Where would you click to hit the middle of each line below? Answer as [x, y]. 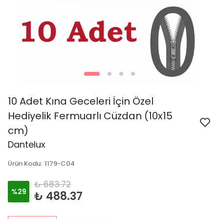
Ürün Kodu [24, 164]
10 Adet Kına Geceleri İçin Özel [81, 101]
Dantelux [27, 144]
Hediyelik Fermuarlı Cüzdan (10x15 [90, 116]
